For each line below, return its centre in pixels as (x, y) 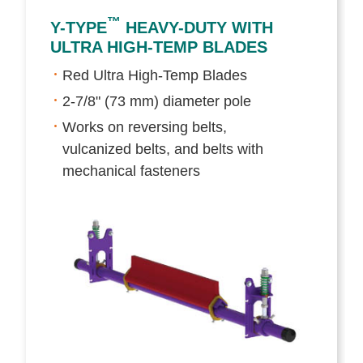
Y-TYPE (79, 27)
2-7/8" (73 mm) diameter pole (157, 101)
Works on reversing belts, (145, 127)
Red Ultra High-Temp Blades (155, 75)
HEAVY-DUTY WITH (197, 27)
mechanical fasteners (132, 171)
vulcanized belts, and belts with (163, 149)
